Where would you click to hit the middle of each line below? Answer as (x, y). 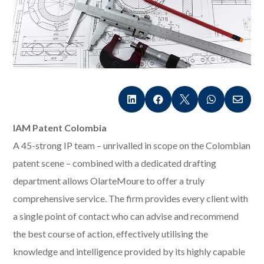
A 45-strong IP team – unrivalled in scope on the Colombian (132, 146)
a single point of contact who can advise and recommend (126, 216)
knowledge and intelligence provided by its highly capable (129, 252)
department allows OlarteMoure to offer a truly (109, 181)
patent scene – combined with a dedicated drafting (115, 163)
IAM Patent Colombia (60, 128)
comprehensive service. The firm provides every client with (131, 199)
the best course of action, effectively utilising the (111, 234)
